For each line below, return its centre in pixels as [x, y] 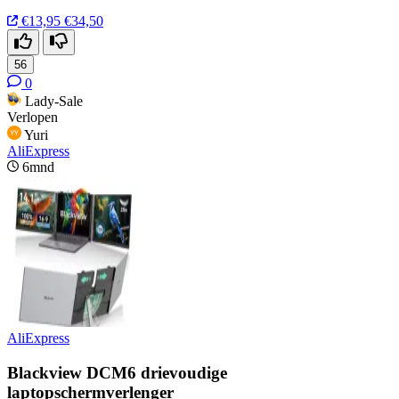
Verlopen [33, 117]
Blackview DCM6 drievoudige [117, 372]
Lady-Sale [54, 101]
